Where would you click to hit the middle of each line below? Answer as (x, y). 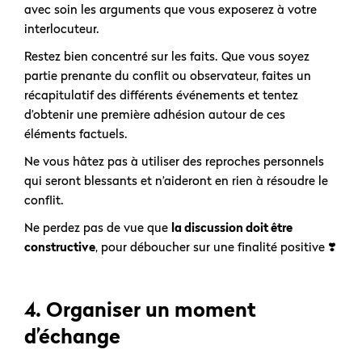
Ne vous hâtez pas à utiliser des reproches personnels (174, 161)
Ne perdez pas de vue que (98, 227)
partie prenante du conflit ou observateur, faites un (168, 76)
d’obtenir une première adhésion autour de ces (155, 114)
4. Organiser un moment (140, 310)
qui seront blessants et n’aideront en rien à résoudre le (176, 181)
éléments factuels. (78, 134)
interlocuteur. (65, 29)
